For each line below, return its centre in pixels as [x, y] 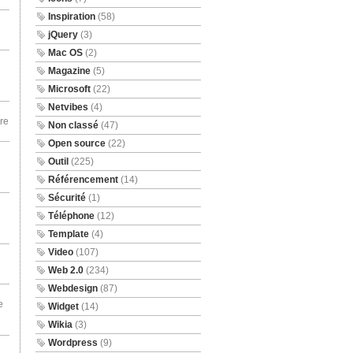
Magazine [69, 71]
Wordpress [72, 343]
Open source [76, 143]
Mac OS [65, 53]
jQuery [63, 35]
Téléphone [71, 216]
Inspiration [71, 17]
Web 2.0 [65, 270]
